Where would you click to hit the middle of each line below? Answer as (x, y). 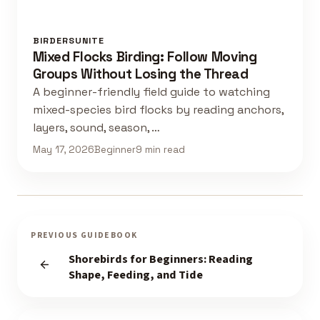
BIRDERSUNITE (68, 41)
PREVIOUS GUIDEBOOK (84, 235)
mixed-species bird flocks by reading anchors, (158, 110)
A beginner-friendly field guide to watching (151, 92)
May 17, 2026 (63, 149)
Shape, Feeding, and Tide (135, 275)
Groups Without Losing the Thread (140, 74)
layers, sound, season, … (96, 128)
